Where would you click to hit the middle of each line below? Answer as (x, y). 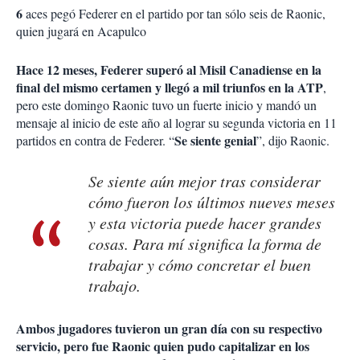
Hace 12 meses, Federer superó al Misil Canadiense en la (169, 70)
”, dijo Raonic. (293, 141)
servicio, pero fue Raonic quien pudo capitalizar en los (163, 346)
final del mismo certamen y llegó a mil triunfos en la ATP (170, 88)
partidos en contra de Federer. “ (95, 141)
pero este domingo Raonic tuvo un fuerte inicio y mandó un (166, 105)
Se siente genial (215, 141)
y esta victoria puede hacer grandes (205, 223)
